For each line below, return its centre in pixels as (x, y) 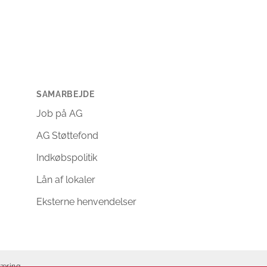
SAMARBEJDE (66, 94)
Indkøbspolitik (67, 158)
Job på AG (59, 114)
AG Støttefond (67, 136)
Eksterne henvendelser (86, 202)
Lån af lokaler (66, 180)
